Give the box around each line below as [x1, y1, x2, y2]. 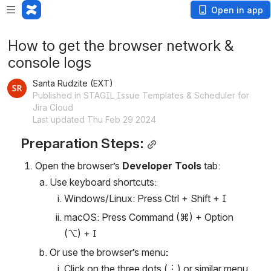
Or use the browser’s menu [50, 246, 166, 258]
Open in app [211, 5, 263, 15]
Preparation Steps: [21, 135, 143, 152]
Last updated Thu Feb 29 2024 [33, 114, 156, 125]
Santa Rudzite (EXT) [33, 78, 113, 88]
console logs [8, 54, 91, 71]
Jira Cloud [33, 102, 73, 113]
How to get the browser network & [8, 37, 233, 54]
